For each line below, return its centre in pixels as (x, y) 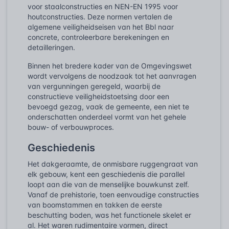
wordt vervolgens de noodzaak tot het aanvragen (112, 76)
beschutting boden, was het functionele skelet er (109, 215)
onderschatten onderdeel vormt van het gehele (107, 117)
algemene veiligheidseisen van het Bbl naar (101, 27)
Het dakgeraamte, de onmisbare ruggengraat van (113, 164)
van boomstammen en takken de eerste (95, 204)
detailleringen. (51, 47)
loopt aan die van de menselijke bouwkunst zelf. (108, 184)
